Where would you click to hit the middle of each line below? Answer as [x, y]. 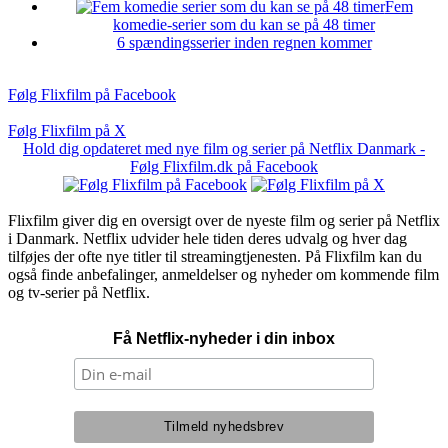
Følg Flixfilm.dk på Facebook [224, 167]
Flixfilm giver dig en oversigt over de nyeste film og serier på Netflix [224, 221]
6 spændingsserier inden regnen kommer [244, 43]
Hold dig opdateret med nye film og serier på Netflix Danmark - [224, 149]
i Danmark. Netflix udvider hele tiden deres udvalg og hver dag [207, 239]
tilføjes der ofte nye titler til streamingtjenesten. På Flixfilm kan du [215, 257]
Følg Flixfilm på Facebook [92, 95]
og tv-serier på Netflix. [79, 293]
